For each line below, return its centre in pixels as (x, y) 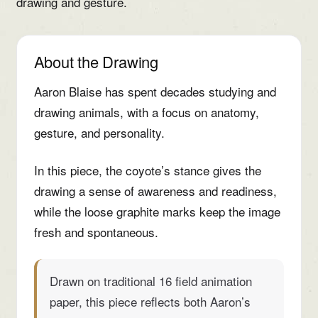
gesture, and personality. (99, 132)
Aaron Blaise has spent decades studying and (155, 91)
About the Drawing (96, 61)
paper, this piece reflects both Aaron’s (150, 301)
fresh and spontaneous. (96, 231)
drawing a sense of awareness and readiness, (155, 190)
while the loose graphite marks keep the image (157, 211)
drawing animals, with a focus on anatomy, (146, 111)
